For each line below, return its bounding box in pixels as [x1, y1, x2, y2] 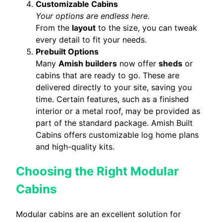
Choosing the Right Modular [16, 164, 179, 178]
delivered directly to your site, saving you [36, 82, 192, 93]
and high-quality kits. [36, 142, 114, 152]
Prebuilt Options [36, 47, 99, 57]
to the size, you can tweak [96, 23, 197, 33]
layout [72, 23, 96, 33]
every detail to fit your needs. [36, 35, 147, 45]
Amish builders [58, 58, 117, 69]
